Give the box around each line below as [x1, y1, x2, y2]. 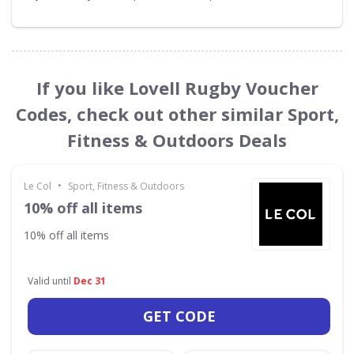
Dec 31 [73, 274, 106, 288]
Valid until [28, 274, 73, 288]
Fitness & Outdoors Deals [67, 128, 287, 152]
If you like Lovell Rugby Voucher [36, 76, 318, 100]
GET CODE [142, 307, 216, 326]
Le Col [24, 179, 51, 193]
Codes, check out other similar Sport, [15, 102, 339, 126]
